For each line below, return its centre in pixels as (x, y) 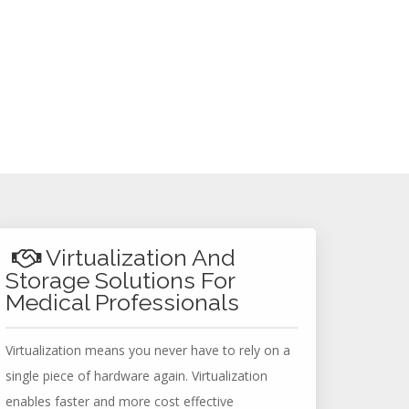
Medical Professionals (122, 302)
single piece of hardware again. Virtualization (136, 376)
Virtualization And (138, 257)
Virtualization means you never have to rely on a (148, 350)
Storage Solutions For (120, 280)
